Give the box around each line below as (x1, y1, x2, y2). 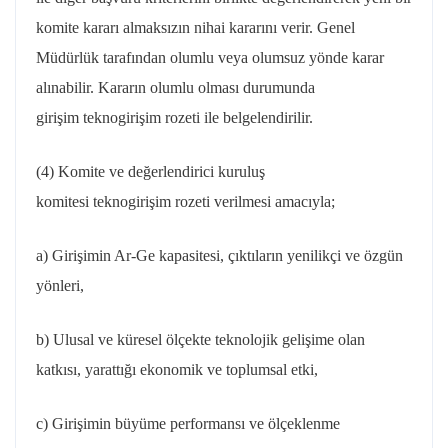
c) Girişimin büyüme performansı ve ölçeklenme (36, 415, 340, 432)
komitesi (36, 193, 93, 210)
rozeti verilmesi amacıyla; (171, 193, 335, 210)
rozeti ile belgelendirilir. (161, 109, 313, 126)
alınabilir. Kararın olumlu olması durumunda (36, 79, 315, 96)
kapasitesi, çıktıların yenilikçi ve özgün (155, 247, 403, 264)
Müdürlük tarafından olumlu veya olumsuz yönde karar (36, 49, 384, 66)
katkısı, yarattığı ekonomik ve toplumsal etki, (36, 361, 318, 378)
